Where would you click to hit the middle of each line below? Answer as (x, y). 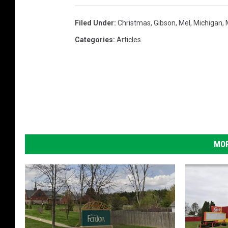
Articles (129, 40)
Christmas (134, 23)
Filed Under (94, 23)
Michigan (208, 23)
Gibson (165, 23)
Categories (94, 40)
